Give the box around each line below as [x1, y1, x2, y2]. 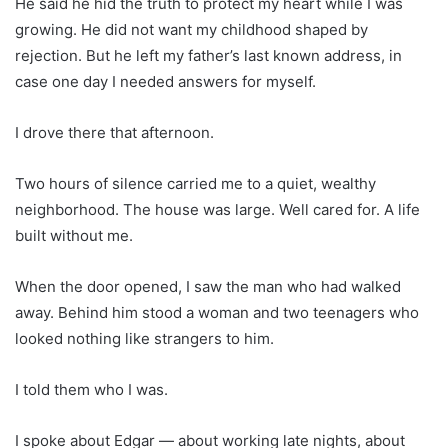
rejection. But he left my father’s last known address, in [15, 45, 402, 65]
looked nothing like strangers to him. [15, 328, 274, 348]
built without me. [15, 225, 133, 245]
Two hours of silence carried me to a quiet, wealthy [15, 173, 376, 193]
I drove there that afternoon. [15, 122, 214, 142]
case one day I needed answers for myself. [15, 71, 316, 91]
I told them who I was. [15, 379, 168, 399]
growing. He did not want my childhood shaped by [15, 19, 368, 39]
